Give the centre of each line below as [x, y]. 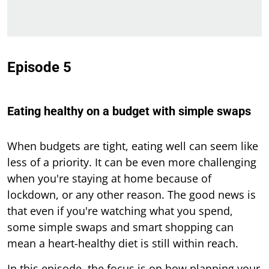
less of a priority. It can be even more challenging [132, 162]
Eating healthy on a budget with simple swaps [129, 111]
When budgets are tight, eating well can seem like [133, 146]
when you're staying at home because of [109, 179]
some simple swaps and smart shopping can [120, 227]
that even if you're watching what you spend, [120, 211]
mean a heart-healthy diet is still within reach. [123, 243]
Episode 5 [39, 68]
